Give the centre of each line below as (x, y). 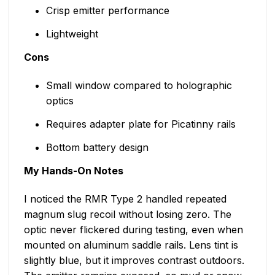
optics (60, 101)
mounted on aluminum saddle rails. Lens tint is (131, 245)
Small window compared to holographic (139, 86)
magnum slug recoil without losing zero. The (128, 214)
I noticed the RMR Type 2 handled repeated (125, 199)
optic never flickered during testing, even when (134, 229)
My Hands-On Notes (74, 171)
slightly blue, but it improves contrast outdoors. (134, 260)
